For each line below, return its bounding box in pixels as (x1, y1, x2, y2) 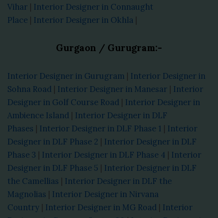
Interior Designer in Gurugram (7, 70, 125, 81)
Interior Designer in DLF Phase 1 (39, 123, 162, 133)
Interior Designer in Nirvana (52, 188, 159, 199)
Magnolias (7, 188, 46, 199)
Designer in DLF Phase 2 (7, 136, 98, 146)
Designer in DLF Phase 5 (7, 162, 98, 173)
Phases (7, 123, 34, 133)
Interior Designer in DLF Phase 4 (42, 149, 165, 160)
